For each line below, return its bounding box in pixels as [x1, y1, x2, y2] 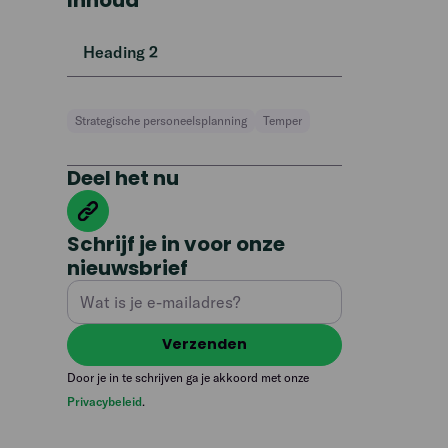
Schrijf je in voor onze [67, 230, 286, 258]
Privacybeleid [67, 393, 143, 409]
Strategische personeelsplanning [75, 113, 248, 128]
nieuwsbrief [67, 254, 189, 282]
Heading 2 [83, 42, 159, 62]
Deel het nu [67, 164, 180, 192]
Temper [263, 113, 303, 128]
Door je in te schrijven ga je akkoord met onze [67, 369, 310, 385]
